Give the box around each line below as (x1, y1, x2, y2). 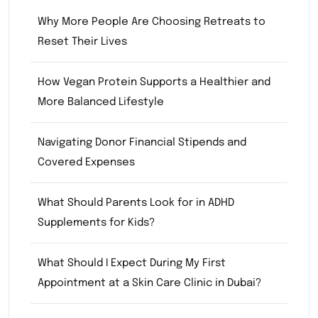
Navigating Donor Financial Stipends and (38, 136, 246, 148)
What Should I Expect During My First (38, 257, 226, 269)
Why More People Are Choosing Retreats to (38, 16, 265, 28)
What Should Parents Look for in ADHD (38, 197, 234, 209)
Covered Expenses (38, 156, 135, 168)
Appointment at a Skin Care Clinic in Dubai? (38, 277, 261, 289)
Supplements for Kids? (38, 216, 155, 229)
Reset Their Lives (38, 35, 127, 48)
